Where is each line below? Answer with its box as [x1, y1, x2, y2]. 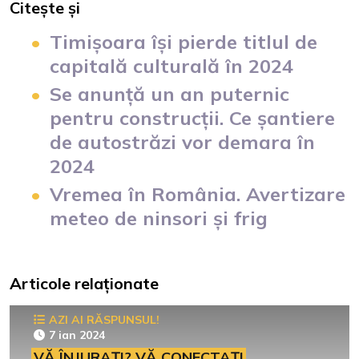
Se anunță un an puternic [50, 81, 289, 106]
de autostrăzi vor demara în [50, 129, 315, 154]
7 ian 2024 [49, 327, 105, 342]
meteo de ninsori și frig [50, 205, 268, 230]
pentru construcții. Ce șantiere [50, 105, 335, 130]
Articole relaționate [10, 272, 159, 293]
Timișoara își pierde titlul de [50, 29, 317, 54]
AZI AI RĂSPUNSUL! [49, 312, 159, 327]
